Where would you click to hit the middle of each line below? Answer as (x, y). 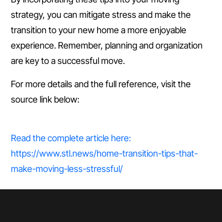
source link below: (45, 100)
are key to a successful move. (68, 61)
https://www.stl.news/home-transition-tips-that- (104, 154)
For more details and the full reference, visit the (101, 84)
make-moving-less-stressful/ (67, 169)
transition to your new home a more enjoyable (99, 30)
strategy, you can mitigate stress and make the (101, 15)
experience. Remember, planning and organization (107, 46)
